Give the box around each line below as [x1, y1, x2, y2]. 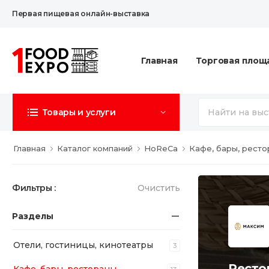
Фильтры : [12, 183, 56, 193]
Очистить [138, 183, 180, 193]
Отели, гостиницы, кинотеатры [13, 240, 153, 250]
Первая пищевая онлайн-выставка [12, 9, 150, 18]
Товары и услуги [41, 107, 116, 118]
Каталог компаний [57, 144, 133, 153]
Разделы [12, 211, 53, 222]
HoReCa [144, 144, 178, 153]
